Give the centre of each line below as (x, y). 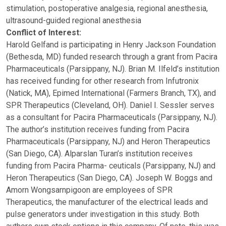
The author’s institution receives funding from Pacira (98, 129)
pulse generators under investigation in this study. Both (103, 214)
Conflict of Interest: (44, 33)
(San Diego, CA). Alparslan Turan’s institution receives (99, 154)
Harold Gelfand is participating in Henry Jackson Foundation (111, 45)
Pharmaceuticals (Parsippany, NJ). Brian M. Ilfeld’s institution (113, 69)
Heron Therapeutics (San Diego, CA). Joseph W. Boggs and (109, 178)
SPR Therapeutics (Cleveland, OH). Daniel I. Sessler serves (110, 105)
